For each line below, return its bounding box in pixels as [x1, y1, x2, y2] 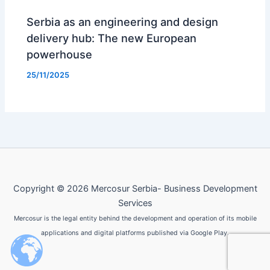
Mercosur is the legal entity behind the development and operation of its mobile [13, 215, 257, 222]
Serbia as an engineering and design [27, 15, 219, 29]
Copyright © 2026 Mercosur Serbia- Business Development [13, 183, 257, 194]
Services [118, 198, 152, 209]
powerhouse [27, 48, 93, 61]
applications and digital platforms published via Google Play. [41, 229, 229, 237]
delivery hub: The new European [27, 31, 197, 45]
